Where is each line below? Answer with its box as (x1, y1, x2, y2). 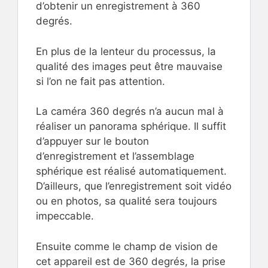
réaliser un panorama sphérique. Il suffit (36, 120, 226, 133)
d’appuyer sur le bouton (36, 135, 149, 148)
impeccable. (36, 210, 94, 223)
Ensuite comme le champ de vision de (36, 240, 218, 252)
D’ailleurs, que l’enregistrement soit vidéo (36, 180, 232, 193)
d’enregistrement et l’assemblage (36, 150, 194, 163)
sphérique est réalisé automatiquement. (36, 165, 227, 178)
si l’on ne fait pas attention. (36, 75, 165, 87)
